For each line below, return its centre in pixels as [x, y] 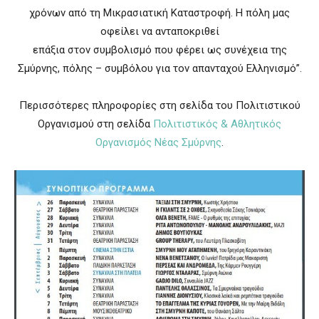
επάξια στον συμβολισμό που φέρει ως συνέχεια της [159, 50]
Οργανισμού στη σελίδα [95, 124]
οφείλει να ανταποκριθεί [159, 32]
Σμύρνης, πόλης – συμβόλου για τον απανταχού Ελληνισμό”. [159, 69]
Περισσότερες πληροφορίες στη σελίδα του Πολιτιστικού [159, 106]
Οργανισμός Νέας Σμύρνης [158, 143]
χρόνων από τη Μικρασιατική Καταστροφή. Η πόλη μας [159, 13]
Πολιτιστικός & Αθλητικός [217, 124]
